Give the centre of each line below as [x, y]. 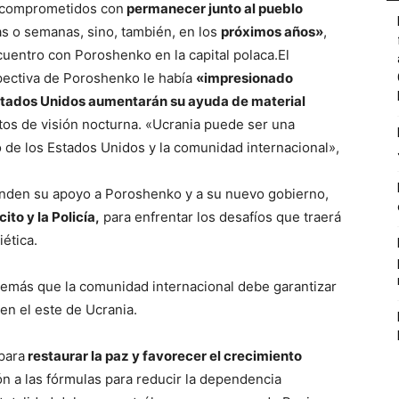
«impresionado [244, 78]
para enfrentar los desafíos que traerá [220, 217]
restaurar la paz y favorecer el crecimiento [163, 356]
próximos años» [272, 32]
